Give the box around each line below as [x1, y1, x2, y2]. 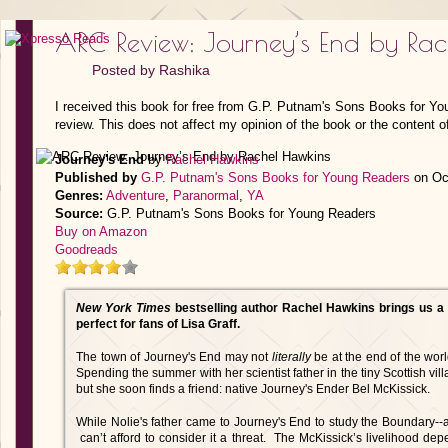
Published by [55, 170, 137, 185]
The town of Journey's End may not [76, 350, 272, 364]
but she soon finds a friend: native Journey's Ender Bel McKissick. [76, 382, 430, 396]
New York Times [76, 301, 171, 315]
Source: [55, 206, 103, 221]
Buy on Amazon [55, 224, 147, 239]
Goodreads [55, 242, 118, 257]
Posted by [92, 62, 159, 78]
